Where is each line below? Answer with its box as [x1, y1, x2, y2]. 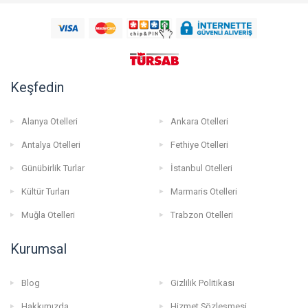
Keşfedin [10, 79, 64, 96]
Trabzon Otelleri [170, 210, 233, 221]
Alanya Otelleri [21, 116, 78, 127]
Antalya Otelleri [21, 140, 80, 151]
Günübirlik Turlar [21, 163, 85, 174]
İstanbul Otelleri [170, 163, 232, 174]
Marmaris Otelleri [170, 186, 237, 197]
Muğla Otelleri [21, 210, 75, 221]
